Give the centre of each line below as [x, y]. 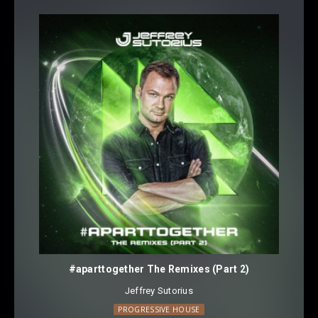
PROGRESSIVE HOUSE [159, 309]
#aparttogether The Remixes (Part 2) [159, 269]
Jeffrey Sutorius [159, 290]
